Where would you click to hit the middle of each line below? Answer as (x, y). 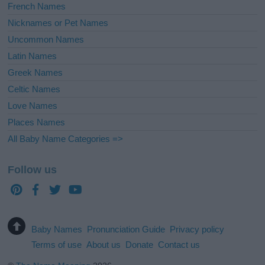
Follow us (33, 170)
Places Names (37, 122)
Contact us (179, 245)
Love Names (33, 106)
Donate (140, 245)
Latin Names (33, 56)
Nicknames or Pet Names (58, 23)
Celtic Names (34, 89)
